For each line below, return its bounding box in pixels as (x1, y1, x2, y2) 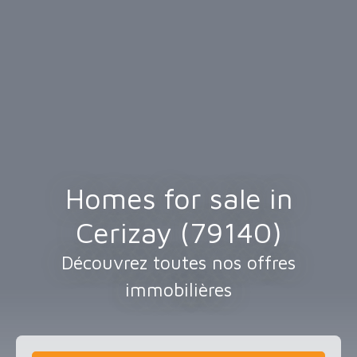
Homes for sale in (65, 181, 292, 215)
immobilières (125, 279, 232, 300)
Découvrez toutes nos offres (61, 252, 296, 273)
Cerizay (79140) (75, 215, 282, 249)
